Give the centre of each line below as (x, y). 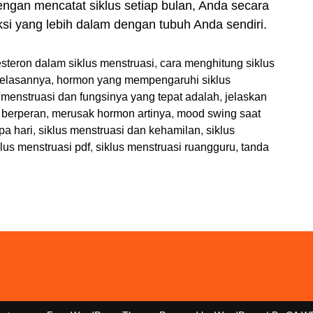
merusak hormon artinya (111, 113)
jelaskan (246, 96)
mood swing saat (219, 113)
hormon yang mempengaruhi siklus (144, 80)
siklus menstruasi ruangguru (166, 147)
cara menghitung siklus (217, 63)
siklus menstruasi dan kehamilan (119, 130)
